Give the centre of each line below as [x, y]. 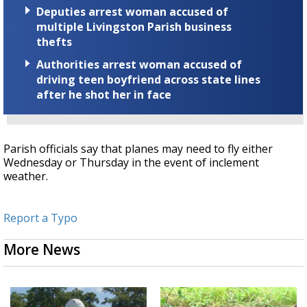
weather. [26, 176]
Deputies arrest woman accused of [132, 12]
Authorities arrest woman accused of [139, 65]
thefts [54, 42]
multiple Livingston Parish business [134, 27]
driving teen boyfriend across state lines [148, 80]
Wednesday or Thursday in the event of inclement [131, 163]
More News [42, 250]
